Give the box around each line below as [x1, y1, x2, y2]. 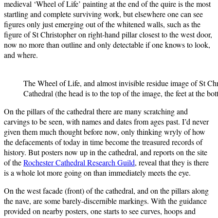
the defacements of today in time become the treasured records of [4, 136, 202, 147]
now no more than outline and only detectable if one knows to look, [4, 39, 210, 50]
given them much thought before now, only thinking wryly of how [4, 126, 205, 137]
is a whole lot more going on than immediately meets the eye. [4, 167, 191, 178]
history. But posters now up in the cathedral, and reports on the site [4, 146, 207, 157]
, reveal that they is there [135, 157, 209, 167]
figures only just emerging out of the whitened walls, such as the [4, 18, 200, 29]
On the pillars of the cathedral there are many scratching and [4, 106, 188, 116]
